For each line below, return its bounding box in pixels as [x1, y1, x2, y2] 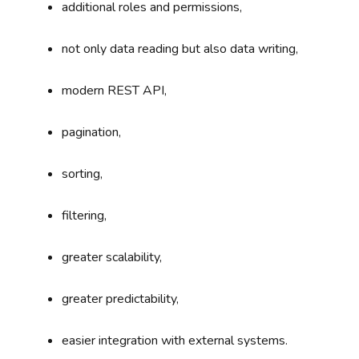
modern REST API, [62, 82, 167, 100]
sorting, [62, 165, 103, 184]
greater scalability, [62, 248, 163, 267]
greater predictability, [62, 290, 179, 309]
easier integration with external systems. [62, 332, 288, 350]
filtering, [62, 207, 107, 225]
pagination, [62, 123, 122, 142]
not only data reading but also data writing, [62, 40, 299, 58]
